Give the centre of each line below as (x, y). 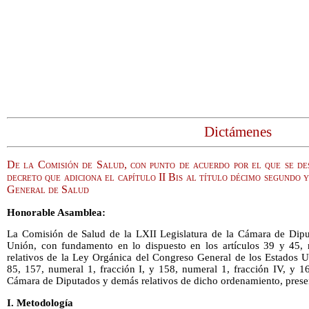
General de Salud (48, 189)
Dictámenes (238, 132)
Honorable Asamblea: (56, 212)
